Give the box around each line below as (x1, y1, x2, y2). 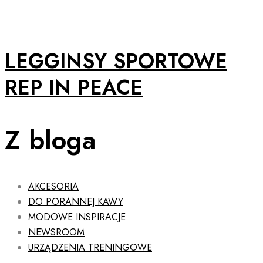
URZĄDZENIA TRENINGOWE (28, 240, 152, 254)
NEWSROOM (28, 225, 85, 239)
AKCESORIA (28, 179, 79, 193)
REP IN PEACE (5, 73, 143, 103)
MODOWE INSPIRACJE (28, 210, 126, 224)
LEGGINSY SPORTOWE (5, 46, 227, 76)
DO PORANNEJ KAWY (28, 194, 123, 208)
